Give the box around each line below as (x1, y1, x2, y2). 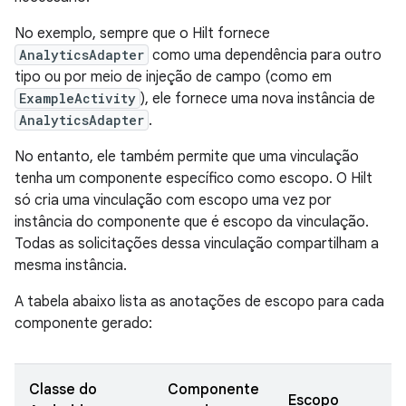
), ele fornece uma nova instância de (140, 90, 375, 108)
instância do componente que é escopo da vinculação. (14, 213, 369, 231)
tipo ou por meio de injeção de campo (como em (14, 68, 332, 86)
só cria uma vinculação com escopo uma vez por (14, 191, 332, 209)
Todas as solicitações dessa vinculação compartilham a (14, 235, 379, 253)
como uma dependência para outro (149, 46, 382, 64)
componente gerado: (14, 314, 152, 333)
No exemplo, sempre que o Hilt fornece (14, 24, 270, 43)
